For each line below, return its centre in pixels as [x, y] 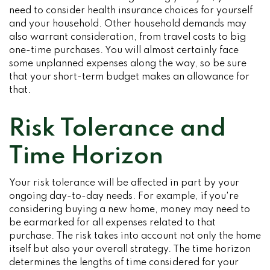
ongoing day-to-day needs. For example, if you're [124, 196]
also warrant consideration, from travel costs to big [127, 37]
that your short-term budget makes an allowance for [129, 77]
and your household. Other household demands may [128, 24]
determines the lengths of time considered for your [124, 263]
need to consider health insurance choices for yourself [131, 11]
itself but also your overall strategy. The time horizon [130, 250]
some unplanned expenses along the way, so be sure [128, 64]
